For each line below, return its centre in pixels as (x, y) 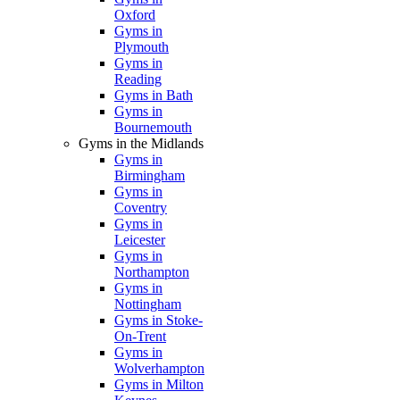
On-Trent (140, 336)
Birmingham (150, 175)
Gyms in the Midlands (141, 143)
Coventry (141, 208)
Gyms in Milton (159, 384)
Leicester (140, 240)
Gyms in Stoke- (158, 320)
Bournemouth (153, 127)
